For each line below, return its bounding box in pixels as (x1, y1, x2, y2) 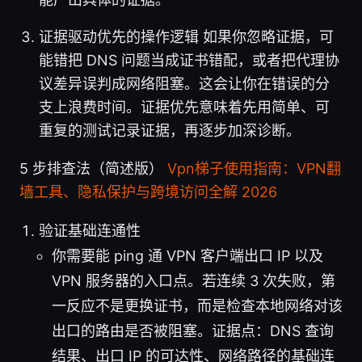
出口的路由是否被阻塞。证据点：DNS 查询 (52, 322, 334, 339)
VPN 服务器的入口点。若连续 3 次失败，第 (52, 271, 335, 289)
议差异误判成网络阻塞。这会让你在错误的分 (39, 74, 330, 92)
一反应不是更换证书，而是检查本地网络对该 (52, 297, 343, 314)
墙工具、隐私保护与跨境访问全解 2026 (19, 183, 277, 200)
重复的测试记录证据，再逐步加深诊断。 (39, 121, 301, 139)
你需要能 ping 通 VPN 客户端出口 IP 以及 (52, 246, 323, 264)
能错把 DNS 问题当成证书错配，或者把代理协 (39, 51, 339, 69)
